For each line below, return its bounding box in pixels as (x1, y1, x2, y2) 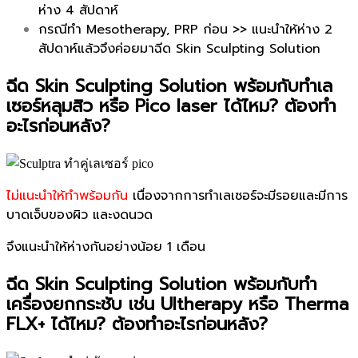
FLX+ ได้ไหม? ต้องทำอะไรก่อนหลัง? (6, 311, 268, 337)
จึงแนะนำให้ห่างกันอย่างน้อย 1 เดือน (6, 237, 205, 257)
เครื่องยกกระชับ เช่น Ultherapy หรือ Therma (6, 291, 349, 317)
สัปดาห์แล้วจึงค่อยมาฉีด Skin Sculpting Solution (38, 39, 320, 58)
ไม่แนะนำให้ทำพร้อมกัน (6, 186, 128, 205)
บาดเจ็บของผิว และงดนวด (6, 205, 153, 225)
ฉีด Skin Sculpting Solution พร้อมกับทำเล (6, 73, 332, 99)
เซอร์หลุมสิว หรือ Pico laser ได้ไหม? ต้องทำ (6, 93, 336, 119)
